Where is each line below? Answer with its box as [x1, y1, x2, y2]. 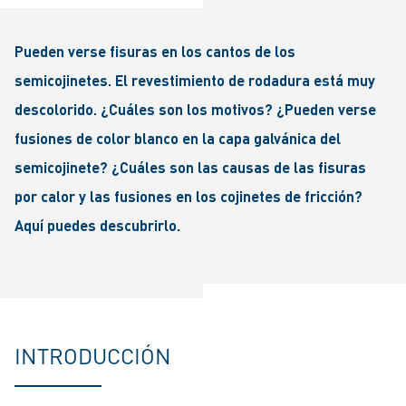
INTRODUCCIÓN [14, 342, 171, 370]
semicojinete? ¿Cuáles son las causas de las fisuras [14, 158, 366, 177]
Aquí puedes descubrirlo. [14, 216, 180, 235]
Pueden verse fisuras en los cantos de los [14, 42, 295, 61]
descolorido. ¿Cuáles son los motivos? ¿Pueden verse [14, 100, 376, 119]
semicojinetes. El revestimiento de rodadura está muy [14, 71, 375, 90]
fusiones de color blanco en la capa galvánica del [14, 129, 341, 148]
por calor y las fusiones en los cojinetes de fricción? [14, 187, 362, 206]
